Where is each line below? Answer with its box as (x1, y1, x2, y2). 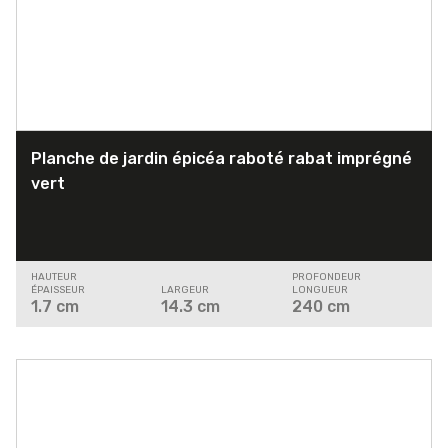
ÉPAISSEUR (31, 284, 85, 297)
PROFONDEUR (291, 271, 361, 284)
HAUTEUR (31, 271, 77, 284)
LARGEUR (161, 284, 210, 297)
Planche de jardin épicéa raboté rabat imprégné (31, 149, 412, 169)
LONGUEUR (291, 284, 348, 297)
